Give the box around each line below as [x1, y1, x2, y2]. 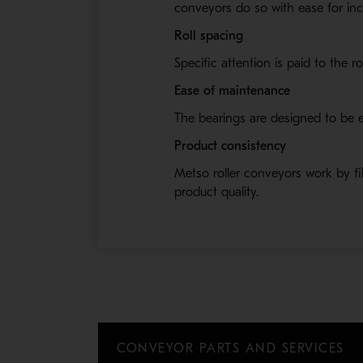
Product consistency [174, 139, 287, 154]
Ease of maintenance [174, 83, 291, 99]
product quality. [174, 185, 259, 200]
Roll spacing [174, 28, 244, 44]
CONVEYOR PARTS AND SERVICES [117, 341, 344, 357]
